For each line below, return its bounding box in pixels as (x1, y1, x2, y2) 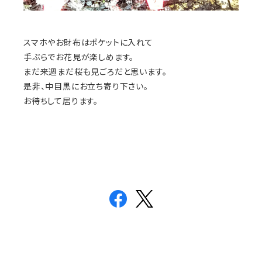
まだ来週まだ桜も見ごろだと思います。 (23, 67, 167, 77)
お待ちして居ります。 (23, 96, 98, 106)
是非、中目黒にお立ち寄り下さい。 (23, 81, 149, 92)
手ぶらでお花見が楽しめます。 (23, 52, 135, 63)
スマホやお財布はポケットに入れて (23, 37, 153, 48)
